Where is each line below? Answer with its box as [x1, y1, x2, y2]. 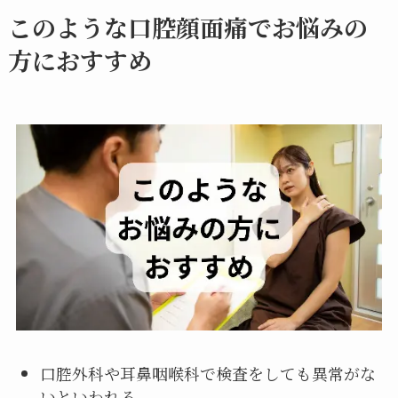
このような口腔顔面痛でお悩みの [7, 9, 368, 44]
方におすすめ [7, 42, 152, 77]
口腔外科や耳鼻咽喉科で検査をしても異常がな [39, 362, 376, 386]
